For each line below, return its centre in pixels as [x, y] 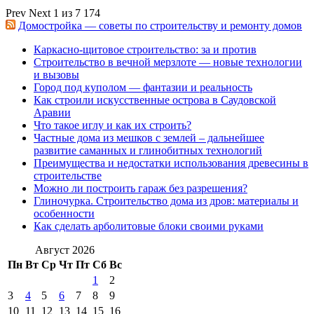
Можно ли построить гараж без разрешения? [141, 188]
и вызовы [56, 74]
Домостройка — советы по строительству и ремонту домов [160, 25]
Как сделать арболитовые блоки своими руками [149, 226]
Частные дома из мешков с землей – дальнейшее [149, 137]
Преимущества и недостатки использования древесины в [171, 163]
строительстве [68, 175]
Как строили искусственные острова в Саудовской [155, 100]
